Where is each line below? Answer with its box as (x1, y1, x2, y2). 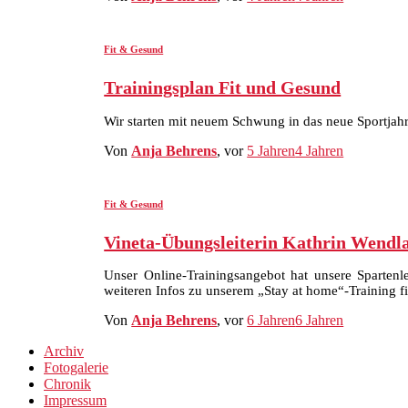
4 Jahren (295, 142, 344, 158)
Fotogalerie (44, 360, 108, 376)
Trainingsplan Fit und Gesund (104, 77, 342, 98)
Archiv (44, 343, 84, 360)
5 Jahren (247, 142, 296, 158)
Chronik (44, 376, 91, 393)
